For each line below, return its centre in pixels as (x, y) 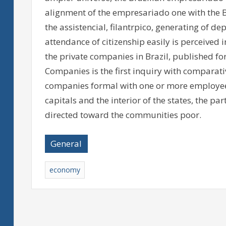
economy (65, 170)
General (66, 144)
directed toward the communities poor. (123, 115)
